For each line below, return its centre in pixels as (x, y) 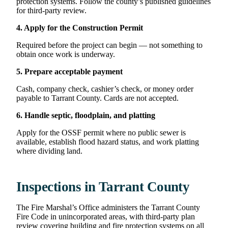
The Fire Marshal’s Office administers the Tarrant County (108, 207)
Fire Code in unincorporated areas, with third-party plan (106, 216)
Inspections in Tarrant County (103, 187)
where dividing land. (49, 151)
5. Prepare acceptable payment (69, 71)
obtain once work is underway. (66, 54)
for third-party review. (51, 10)
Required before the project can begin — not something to (109, 45)
